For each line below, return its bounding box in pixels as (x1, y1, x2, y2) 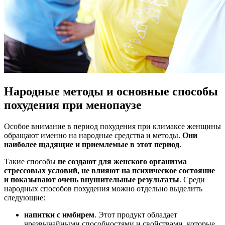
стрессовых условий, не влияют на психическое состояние (4, 166, 215, 175)
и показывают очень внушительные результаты (4, 175, 179, 184)
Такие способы (4, 157, 56, 166)
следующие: (4, 193, 45, 202)
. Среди (179, 175, 205, 184)
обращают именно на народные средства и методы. (4, 131, 182, 140)
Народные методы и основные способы (4, 84, 218, 98)
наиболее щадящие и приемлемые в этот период (4, 140, 179, 149)
